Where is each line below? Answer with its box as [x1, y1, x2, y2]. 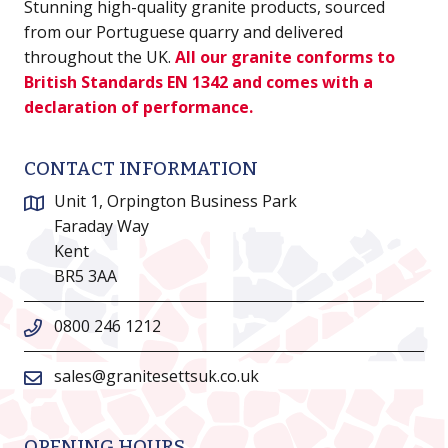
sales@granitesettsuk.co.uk [54, 364, 259, 387]
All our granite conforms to [175, 45, 395, 68]
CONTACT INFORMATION [24, 156, 258, 180]
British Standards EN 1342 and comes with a [24, 70, 373, 93]
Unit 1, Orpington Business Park [54, 189, 297, 212]
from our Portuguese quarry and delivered [24, 20, 343, 43]
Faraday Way [54, 214, 149, 237]
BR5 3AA [54, 264, 117, 287]
